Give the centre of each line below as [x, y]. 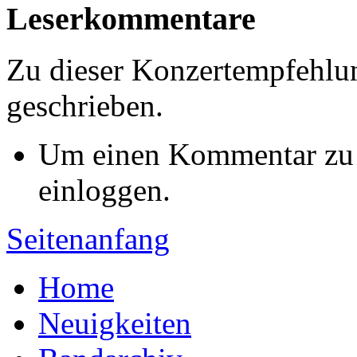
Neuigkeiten [115, 324]
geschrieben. [85, 106]
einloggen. [104, 190]
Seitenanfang [88, 239]
